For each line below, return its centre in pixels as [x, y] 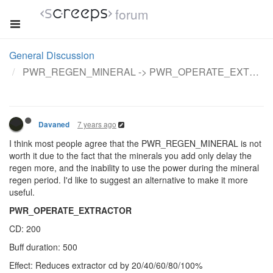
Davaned [54, 125]
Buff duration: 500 [43, 247]
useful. [22, 192]
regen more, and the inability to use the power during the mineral [134, 168]
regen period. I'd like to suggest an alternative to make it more [129, 180]
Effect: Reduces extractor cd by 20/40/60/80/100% [106, 265]
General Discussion [52, 55]
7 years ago [97, 124]
